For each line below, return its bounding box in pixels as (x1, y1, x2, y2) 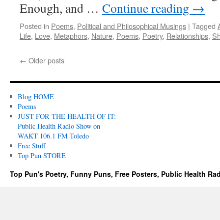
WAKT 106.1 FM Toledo (17, 131, 89, 140)
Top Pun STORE (17, 151, 66, 160)
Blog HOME (17, 92, 54, 101)
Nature (91, 30, 112, 41)
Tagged (192, 21, 216, 31)
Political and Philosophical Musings (77, 21, 186, 31)
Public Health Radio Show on (17, 121, 100, 131)
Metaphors (54, 30, 87, 41)
